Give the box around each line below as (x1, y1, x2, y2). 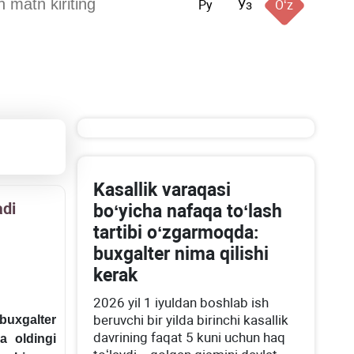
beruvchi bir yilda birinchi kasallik (93, 312, 289, 328)
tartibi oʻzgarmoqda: (93, 222, 259, 243)
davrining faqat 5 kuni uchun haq (93, 330, 286, 345)
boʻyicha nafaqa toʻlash (93, 201, 283, 222)
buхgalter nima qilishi (93, 243, 269, 265)
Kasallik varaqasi (93, 179, 232, 201)
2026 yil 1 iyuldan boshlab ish (93, 295, 269, 311)
